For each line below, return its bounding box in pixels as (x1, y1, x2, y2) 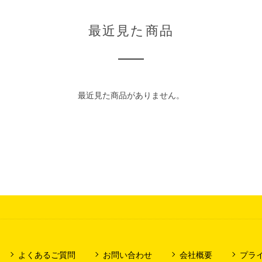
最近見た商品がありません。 (78, 90, 184, 100)
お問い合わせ (102, 250, 152, 260)
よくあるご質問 (18, 250, 75, 260)
